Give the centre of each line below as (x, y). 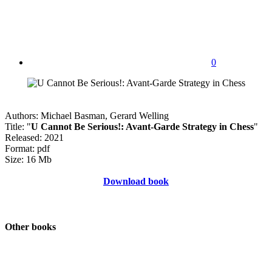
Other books (30, 227)
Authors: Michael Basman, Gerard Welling (87, 115)
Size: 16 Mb (28, 159)
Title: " (18, 126)
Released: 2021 (34, 137)
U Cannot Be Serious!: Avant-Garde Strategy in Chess (142, 126)
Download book (136, 181)
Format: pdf (27, 148)
